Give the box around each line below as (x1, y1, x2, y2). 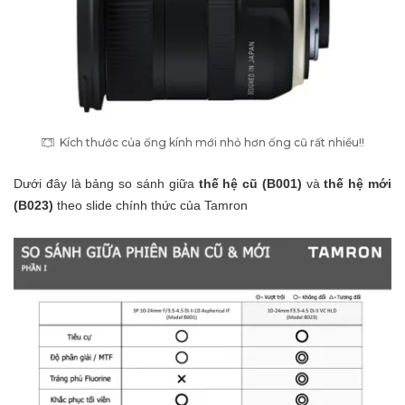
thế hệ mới (324, 175, 392, 191)
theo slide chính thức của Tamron (57, 197, 248, 212)
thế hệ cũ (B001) (198, 175, 302, 191)
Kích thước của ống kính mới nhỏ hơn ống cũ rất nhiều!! (60, 135, 364, 149)
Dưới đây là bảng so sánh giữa (14, 175, 199, 191)
